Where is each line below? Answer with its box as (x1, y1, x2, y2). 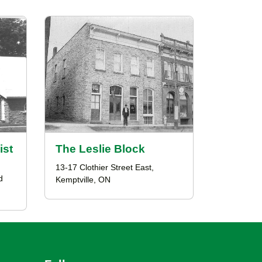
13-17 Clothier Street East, (56, 163, 154, 172)
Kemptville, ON (56, 175, 111, 184)
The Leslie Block (56, 143, 145, 155)
